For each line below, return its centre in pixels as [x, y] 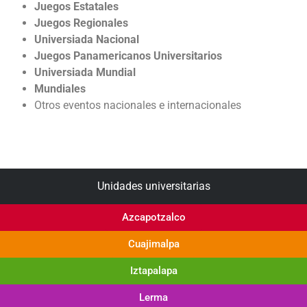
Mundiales [60, 89]
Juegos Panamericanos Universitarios [128, 56]
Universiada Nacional [87, 40]
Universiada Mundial [85, 73]
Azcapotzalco [153, 217]
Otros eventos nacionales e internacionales [138, 106]
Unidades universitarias [153, 186]
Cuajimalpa [153, 244]
